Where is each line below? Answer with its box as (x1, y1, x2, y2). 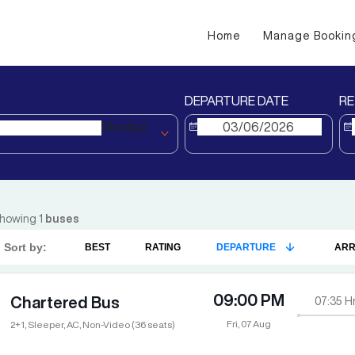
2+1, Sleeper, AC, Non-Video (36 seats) (10, 319, 175, 330)
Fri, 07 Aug (227, 319, 272, 329)
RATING (145, 242, 181, 254)
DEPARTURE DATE (185, 94, 288, 108)
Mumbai (101, 120, 147, 134)
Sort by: (4, 241, 47, 254)
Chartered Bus (10, 294, 120, 311)
